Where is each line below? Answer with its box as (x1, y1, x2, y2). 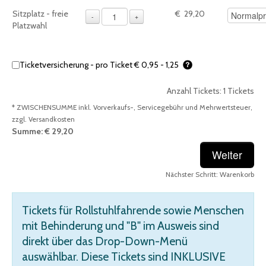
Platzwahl (12, 20, 47, 31)
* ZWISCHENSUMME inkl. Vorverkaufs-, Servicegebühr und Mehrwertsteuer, (12, 103, 252, 112)
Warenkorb (220, 170, 254, 179)
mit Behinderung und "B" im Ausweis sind (22, 218, 219, 233)
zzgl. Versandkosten (12, 115, 75, 123)
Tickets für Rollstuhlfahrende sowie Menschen (22, 203, 244, 217)
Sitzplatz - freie (12, 8, 68, 19)
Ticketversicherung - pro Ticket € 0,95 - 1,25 (20, 59, 180, 70)
